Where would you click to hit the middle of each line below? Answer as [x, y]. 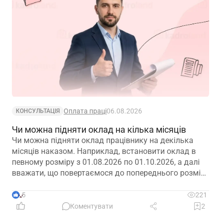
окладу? [27, 184]
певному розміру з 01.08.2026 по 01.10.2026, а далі [106, 162]
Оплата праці [85, 111]
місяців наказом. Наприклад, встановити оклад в [104, 151]
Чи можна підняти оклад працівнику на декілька [103, 140]
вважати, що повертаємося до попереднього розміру [110, 173]
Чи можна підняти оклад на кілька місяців [99, 129]
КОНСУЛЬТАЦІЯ [38, 111]
